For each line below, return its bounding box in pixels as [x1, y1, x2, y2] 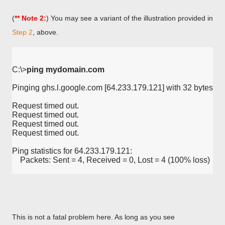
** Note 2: [15, 14, 46, 22]
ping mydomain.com [27, 65, 104, 74]
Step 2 [12, 28, 33, 36]
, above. [33, 28, 58, 36]
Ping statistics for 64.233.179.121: [12, 147, 132, 155]
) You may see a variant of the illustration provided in [46, 14, 213, 22]
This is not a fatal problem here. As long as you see [12, 213, 175, 221]
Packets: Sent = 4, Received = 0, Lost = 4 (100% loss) [12, 156, 210, 164]
